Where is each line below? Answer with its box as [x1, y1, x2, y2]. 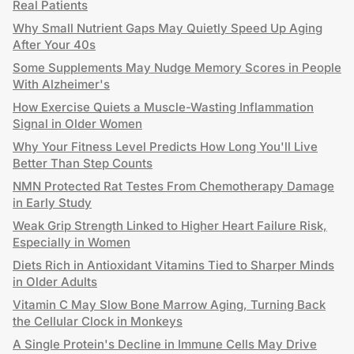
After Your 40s [13, 37, 96, 52]
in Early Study [13, 195, 92, 210]
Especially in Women [13, 235, 130, 250]
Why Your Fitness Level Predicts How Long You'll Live [13, 139, 318, 154]
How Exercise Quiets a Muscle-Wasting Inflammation [13, 100, 314, 115]
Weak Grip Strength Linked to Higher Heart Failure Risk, [13, 218, 327, 233]
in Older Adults [13, 274, 97, 289]
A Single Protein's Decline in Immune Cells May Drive [13, 337, 317, 352]
